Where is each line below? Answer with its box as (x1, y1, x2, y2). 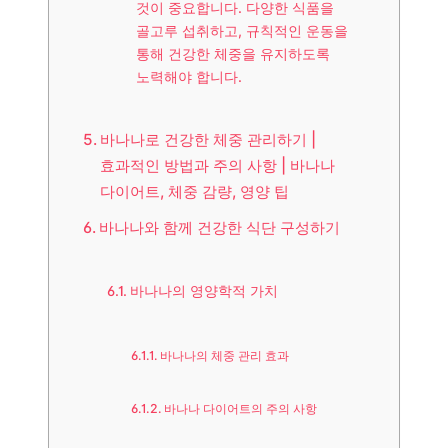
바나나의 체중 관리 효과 (160, 348, 290, 364)
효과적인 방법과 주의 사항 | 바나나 (100, 156, 336, 176)
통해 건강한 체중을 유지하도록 (135, 46, 330, 63)
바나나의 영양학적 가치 (129, 283, 278, 300)
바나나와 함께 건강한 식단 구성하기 (99, 218, 341, 238)
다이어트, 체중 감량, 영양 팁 (100, 182, 290, 202)
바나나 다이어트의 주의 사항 (164, 401, 318, 417)
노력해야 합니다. (135, 69, 242, 86)
